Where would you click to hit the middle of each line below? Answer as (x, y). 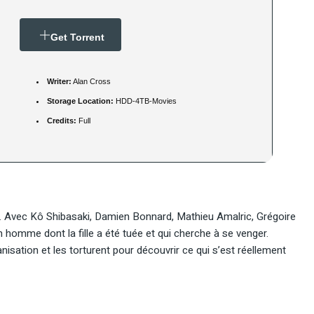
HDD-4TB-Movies (145, 101)
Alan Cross (91, 82)
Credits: (62, 121)
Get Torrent (77, 37)
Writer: (59, 82)
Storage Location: (80, 101)
